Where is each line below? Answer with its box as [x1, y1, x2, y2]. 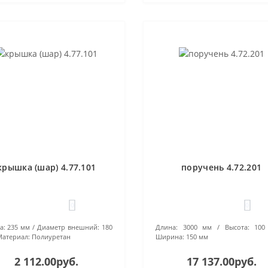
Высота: [224, 223, 249, 232]
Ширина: [155, 232, 184, 241]
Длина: [155, 223, 178, 232]
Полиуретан [31, 232, 71, 241]
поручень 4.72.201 [181, 162, 262, 173]
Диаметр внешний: [37, 223, 100, 232]
